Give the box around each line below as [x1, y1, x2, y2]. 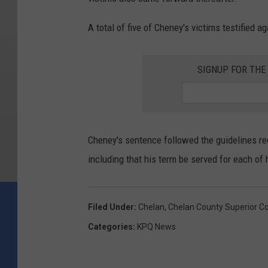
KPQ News [137, 222, 176, 232]
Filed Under [88, 202, 134, 212]
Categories [88, 222, 133, 232]
